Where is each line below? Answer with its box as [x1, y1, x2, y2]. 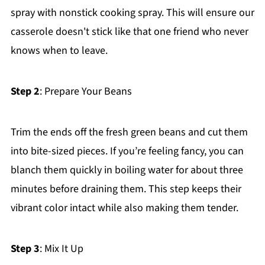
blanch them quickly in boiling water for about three [10, 163, 243, 178]
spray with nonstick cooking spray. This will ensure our [10, 5, 254, 21]
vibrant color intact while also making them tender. [10, 201, 238, 216]
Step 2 [10, 84, 40, 99]
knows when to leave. [10, 43, 108, 59]
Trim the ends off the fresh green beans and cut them [10, 125, 248, 140]
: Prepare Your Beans [39, 84, 132, 99]
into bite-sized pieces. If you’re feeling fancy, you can [10, 144, 244, 159]
